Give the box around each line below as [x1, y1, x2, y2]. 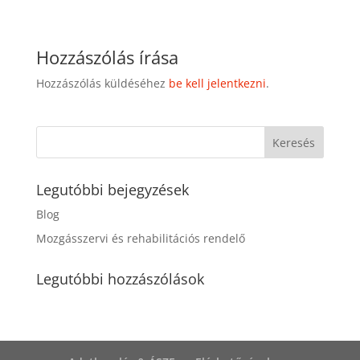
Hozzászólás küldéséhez [35, 75, 169, 91]
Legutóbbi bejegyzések [35, 179, 189, 199]
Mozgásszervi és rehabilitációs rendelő [35, 230, 245, 246]
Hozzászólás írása [35, 44, 178, 69]
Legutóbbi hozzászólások [35, 268, 204, 288]
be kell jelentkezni [168, 75, 266, 91]
